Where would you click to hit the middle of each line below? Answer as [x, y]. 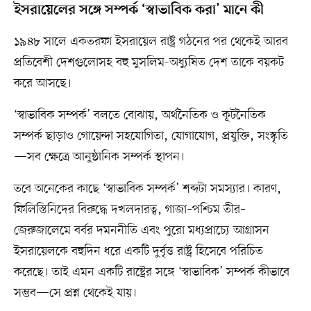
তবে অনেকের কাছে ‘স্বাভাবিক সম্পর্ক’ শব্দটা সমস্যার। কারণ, [147, 188]
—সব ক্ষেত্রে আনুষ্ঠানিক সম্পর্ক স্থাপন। [99, 157]
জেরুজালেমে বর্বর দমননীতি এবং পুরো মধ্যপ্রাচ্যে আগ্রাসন [141, 230]
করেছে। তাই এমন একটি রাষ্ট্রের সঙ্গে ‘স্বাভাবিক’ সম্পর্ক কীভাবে [151, 272]
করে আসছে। [42, 83]
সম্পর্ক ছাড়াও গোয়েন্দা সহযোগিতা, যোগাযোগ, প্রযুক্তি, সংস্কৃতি [151, 136]
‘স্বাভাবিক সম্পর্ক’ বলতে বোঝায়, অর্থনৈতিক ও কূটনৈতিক [140, 115]
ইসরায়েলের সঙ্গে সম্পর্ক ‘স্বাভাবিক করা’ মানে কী [138, 10]
